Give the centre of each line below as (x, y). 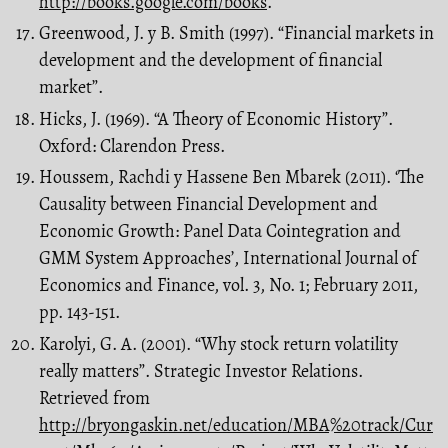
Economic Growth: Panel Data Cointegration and (220, 231)
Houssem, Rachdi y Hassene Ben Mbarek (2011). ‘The (231, 177)
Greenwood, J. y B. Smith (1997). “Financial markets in (236, 33)
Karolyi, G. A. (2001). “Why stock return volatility (218, 343)
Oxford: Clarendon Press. (132, 145)
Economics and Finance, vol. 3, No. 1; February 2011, (228, 285)
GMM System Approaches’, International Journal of (228, 258)
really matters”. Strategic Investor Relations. (201, 370)
